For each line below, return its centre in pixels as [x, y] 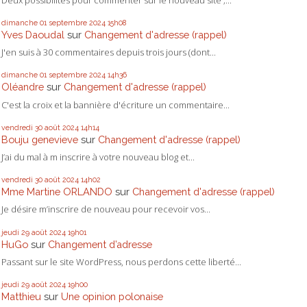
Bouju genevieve [40, 139]
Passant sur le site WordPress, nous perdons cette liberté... [121, 261]
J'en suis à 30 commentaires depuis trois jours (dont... [109, 52]
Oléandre [23, 87]
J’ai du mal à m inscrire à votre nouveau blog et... [98, 157]
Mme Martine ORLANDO [57, 192]
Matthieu [21, 296]
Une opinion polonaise [112, 296]
